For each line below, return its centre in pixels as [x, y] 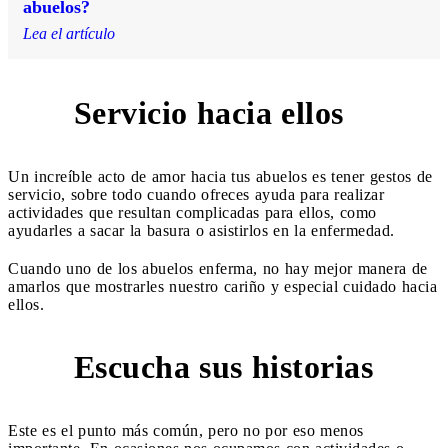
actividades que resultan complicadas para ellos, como [192, 212]
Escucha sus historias [223, 367]
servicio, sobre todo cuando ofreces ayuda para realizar [196, 194]
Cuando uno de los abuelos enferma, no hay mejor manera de [218, 268]
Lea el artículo [69, 33]
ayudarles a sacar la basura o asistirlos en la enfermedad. [204, 230]
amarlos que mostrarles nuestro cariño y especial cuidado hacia [222, 286]
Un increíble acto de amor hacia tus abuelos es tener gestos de [220, 176]
